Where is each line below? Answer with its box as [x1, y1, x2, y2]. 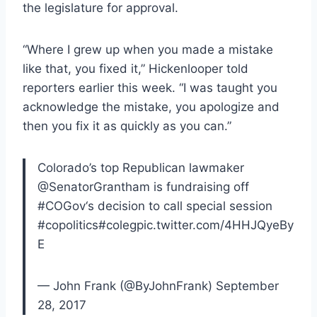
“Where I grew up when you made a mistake [23, 42, 273, 57]
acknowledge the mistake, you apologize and [23, 99, 279, 114]
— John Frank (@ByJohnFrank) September [38, 278, 279, 293]
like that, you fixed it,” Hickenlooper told [23, 61, 248, 76]
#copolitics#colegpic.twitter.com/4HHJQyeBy [38, 217, 294, 232]
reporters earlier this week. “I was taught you [23, 80, 277, 95]
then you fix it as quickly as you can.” [23, 118, 231, 133]
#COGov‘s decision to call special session [38, 198, 272, 213]
